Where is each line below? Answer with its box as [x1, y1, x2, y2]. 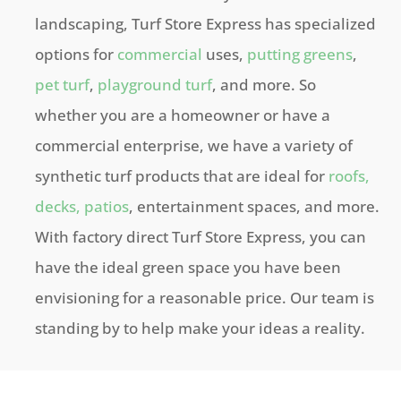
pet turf [35, 74, 90, 95]
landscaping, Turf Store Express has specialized [35, 13, 377, 34]
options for [35, 44, 118, 64]
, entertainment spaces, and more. [129, 196, 380, 217]
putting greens [247, 44, 354, 64]
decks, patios [35, 196, 130, 217]
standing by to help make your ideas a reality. [35, 318, 366, 338]
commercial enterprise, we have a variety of [35, 135, 354, 156]
